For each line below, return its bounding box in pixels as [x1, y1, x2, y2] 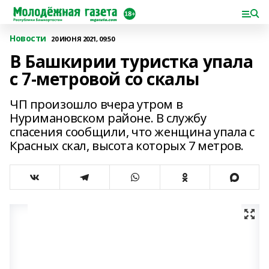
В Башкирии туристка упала [10, 50, 253, 73]
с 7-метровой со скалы [10, 67, 199, 90]
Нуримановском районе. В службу [10, 110, 207, 126]
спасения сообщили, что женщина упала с [10, 124, 255, 140]
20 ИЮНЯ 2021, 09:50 [51, 34, 115, 43]
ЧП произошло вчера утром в [10, 96, 183, 112]
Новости [10, 32, 47, 44]
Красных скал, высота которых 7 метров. [10, 138, 244, 154]
